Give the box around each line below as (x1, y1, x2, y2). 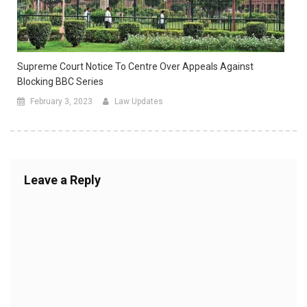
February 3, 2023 (30, 97, 93, 107)
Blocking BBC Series (17, 76, 103, 88)
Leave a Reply (24, 173, 101, 188)
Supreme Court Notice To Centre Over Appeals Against (17, 61, 254, 73)
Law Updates (114, 97, 163, 107)
